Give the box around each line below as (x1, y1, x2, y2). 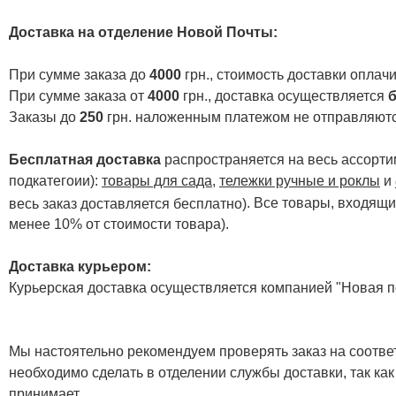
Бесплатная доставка (9, 151, 161, 167)
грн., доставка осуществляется (183, 88, 388, 103)
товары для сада (102, 172, 212, 188)
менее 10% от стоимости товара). (9, 217, 229, 232)
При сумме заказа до (9, 66, 149, 82)
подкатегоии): (9, 172, 102, 188)
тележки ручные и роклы (219, 172, 380, 188)
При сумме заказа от (9, 88, 148, 103)
